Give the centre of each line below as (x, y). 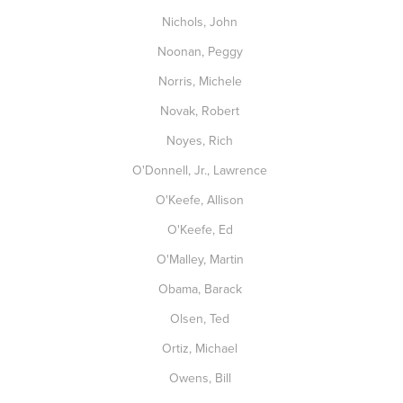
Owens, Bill (201, 378)
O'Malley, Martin (201, 259)
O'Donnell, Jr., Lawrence (201, 170)
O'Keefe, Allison (201, 200)
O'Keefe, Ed (201, 229)
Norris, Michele (201, 81)
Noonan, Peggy (201, 51)
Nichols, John (201, 22)
